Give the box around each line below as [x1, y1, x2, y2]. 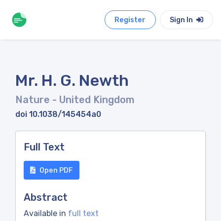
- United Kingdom [52, 94, 135, 106]
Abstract [24, 191, 68, 203]
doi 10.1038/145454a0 [15, 110, 101, 119]
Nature [15, 94, 52, 106]
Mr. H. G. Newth [15, 71, 129, 90]
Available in [24, 209, 68, 218]
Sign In [169, 15, 194, 24]
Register [114, 15, 146, 24]
